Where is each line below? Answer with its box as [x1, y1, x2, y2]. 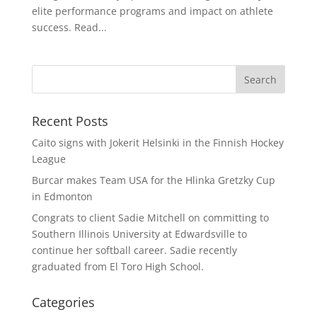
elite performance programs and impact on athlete [31, 4, 273, 18]
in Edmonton [31, 190, 93, 203]
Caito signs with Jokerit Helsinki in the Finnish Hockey [31, 136, 284, 149]
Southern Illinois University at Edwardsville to [31, 227, 247, 241]
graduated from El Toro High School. [31, 260, 204, 273]
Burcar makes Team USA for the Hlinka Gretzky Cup [31, 173, 275, 187]
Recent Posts [31, 113, 108, 129]
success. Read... [31, 21, 107, 34]
